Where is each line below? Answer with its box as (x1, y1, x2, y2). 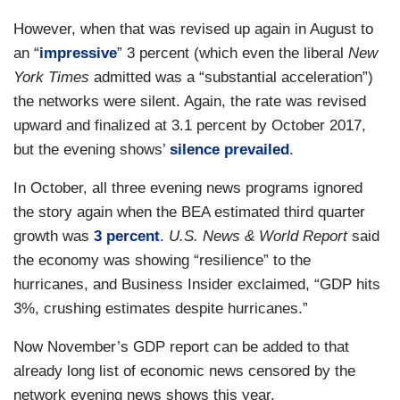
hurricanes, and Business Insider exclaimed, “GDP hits (13, 275, 380, 293)
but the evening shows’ (13, 140, 170, 158)
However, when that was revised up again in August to (13, 20, 373, 37)
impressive (39, 44, 117, 62)
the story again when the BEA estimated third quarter (13, 203, 365, 221)
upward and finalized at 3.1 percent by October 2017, (13, 116, 366, 134)
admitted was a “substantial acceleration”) (89, 68, 373, 86)
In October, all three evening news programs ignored (13, 179, 362, 196)
